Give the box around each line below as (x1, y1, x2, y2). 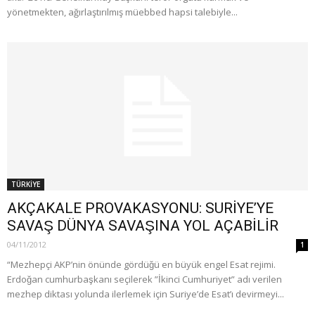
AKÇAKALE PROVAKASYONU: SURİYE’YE (7, 199, 274, 217)
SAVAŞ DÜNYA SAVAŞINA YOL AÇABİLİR (7, 217, 278, 234)
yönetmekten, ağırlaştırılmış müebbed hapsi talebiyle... (7, 5, 238, 18)
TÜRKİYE (11, 179, 40, 189)
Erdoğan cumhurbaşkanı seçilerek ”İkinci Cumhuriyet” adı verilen (7, 272, 282, 285)
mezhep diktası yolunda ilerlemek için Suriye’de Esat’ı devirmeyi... (7, 287, 284, 300)
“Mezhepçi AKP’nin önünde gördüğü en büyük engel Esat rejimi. (7, 257, 276, 271)
